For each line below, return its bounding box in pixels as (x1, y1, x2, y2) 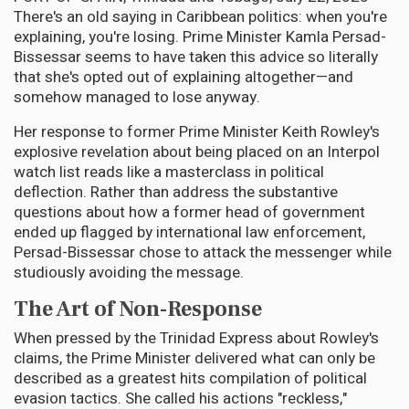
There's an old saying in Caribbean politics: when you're (14, 5, 387, 29)
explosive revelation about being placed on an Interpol (14, 141, 380, 164)
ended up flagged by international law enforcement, (14, 221, 365, 245)
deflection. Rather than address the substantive (14, 181, 338, 204)
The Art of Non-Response (14, 295, 262, 324)
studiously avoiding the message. (14, 261, 244, 285)
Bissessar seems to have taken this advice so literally (14, 46, 378, 69)
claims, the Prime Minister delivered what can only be (14, 347, 375, 371)
